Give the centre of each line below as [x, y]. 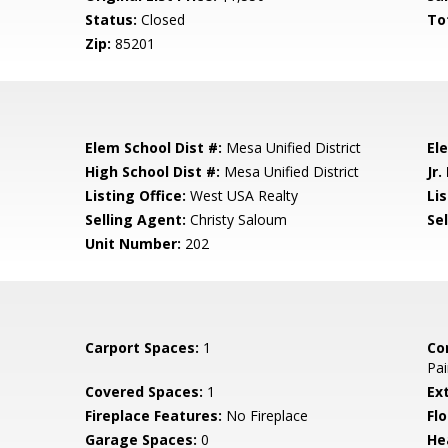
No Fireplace [265, 415]
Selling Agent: [136, 219]
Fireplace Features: [154, 415]
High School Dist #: [153, 171]
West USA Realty [242, 195]
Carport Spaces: [142, 347]
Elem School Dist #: [154, 147]
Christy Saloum [237, 219]
